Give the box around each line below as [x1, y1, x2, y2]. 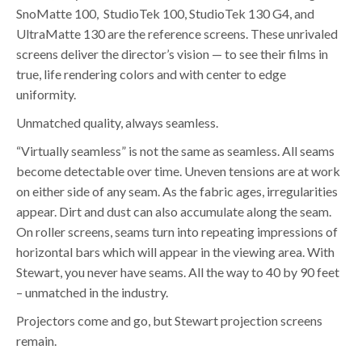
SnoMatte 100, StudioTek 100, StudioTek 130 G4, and [16, 6, 314, 21]
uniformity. [16, 86, 76, 102]
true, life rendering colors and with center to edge [16, 66, 286, 82]
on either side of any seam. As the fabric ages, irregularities [16, 183, 338, 199]
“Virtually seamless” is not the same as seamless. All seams [16, 143, 335, 158]
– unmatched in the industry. [16, 284, 168, 300]
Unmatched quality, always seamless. [16, 115, 218, 130]
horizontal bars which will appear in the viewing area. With [16, 244, 335, 259]
